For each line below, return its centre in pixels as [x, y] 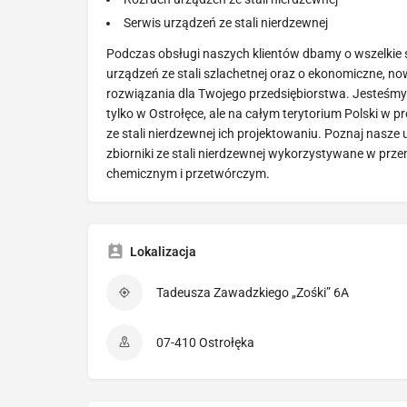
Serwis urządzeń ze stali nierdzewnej [226, 23]
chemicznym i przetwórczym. [188, 174]
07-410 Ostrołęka [205, 343]
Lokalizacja [163, 252]
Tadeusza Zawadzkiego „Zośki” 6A [253, 293]
